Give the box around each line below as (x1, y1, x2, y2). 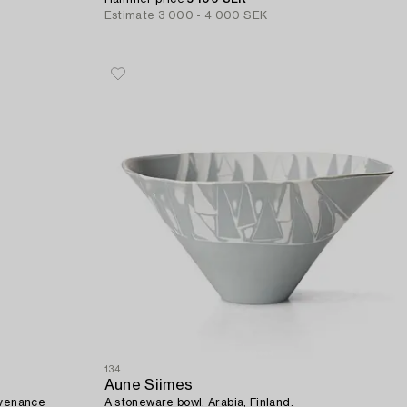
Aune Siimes (104, 377, 194, 392)
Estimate (104, 10, 155, 22)
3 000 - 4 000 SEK (158, 10, 268, 22)
